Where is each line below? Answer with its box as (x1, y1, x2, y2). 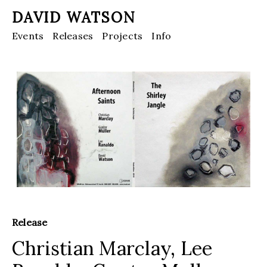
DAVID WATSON (12, 8, 136, 27)
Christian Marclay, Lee (12, 235, 213, 260)
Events (12, 29, 44, 42)
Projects (102, 29, 143, 42)
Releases (52, 29, 94, 42)
